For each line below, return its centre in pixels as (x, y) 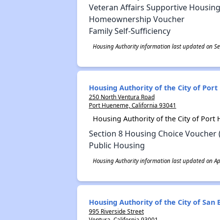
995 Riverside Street (116, 211)
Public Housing (117, 145)
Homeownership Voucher (137, 19)
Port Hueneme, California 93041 (132, 105)
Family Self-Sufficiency (129, 31)
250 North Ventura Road (122, 96)
